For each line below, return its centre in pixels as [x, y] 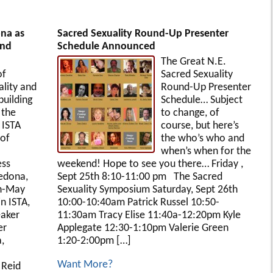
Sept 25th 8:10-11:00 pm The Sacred [140, 177]
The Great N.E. [193, 62]
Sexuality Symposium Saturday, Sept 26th [147, 190]
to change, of [190, 113]
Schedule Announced [106, 46]
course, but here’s [200, 126]
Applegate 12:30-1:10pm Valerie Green [143, 228]
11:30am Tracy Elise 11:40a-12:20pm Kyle [149, 215]
